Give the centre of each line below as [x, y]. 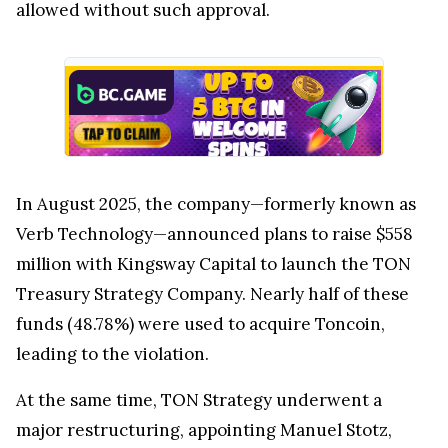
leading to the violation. [112, 353]
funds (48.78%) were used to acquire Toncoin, [200, 323]
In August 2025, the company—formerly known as [216, 203]
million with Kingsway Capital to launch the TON [213, 263]
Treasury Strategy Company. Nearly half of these [212, 293]
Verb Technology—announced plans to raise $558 [214, 233]
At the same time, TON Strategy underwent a [199, 399]
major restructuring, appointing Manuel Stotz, [204, 429]
